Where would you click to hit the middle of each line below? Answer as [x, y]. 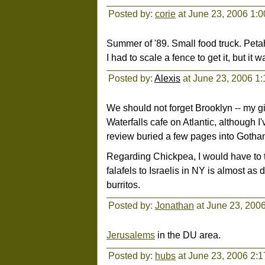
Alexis [167, 78]
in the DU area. [188, 235]
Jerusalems [131, 235]
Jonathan [174, 205]
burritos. [123, 185]
